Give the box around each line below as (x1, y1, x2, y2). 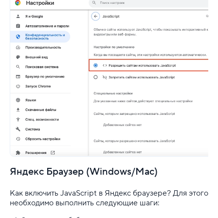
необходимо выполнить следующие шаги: (10, 198, 160, 208)
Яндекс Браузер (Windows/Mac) (10, 165, 158, 178)
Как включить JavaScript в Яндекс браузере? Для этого (10, 188, 208, 198)
